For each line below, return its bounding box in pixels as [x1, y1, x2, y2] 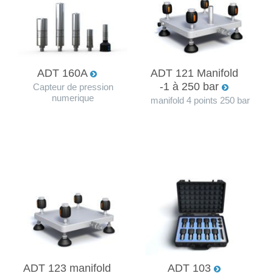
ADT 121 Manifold [150, 66, 238, 79]
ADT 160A [37, 66, 90, 79]
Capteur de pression [32, 82, 113, 92]
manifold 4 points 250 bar [151, 95, 250, 105]
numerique [52, 93, 94, 103]
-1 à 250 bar [160, 80, 222, 93]
